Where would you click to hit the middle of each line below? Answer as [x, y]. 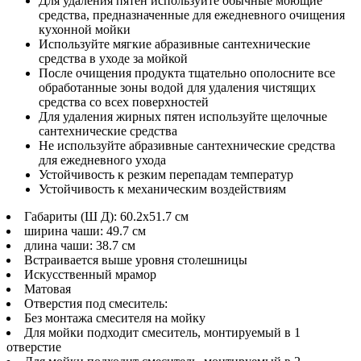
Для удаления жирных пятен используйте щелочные [183, 116]
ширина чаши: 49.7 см [85, 230]
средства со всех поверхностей [124, 102]
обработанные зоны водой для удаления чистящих [177, 87]
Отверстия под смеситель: [96, 303]
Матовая [48, 288]
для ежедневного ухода [102, 160]
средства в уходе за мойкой [113, 58]
